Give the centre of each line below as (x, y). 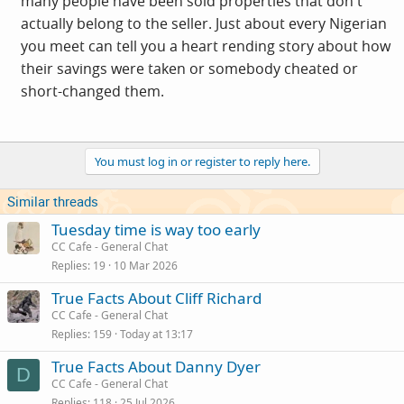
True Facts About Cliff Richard (156, 298)
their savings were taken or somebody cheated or (189, 69)
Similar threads (53, 201)
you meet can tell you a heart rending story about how (206, 46)
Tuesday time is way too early (156, 230)
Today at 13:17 (156, 334)
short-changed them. (92, 91)
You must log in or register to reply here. (202, 161)
